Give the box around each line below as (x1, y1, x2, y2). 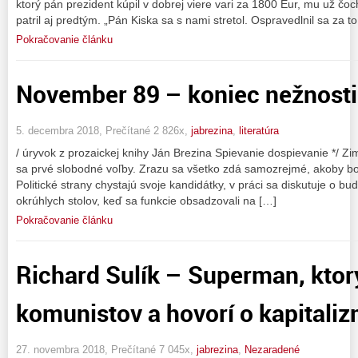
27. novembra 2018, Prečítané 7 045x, (16, 343, 197, 356)
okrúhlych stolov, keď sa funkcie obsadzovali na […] (16, 193, 276, 207)
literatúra (239, 124, 279, 137)
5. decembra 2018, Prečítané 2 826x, (16, 124, 191, 137)
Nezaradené (245, 343, 300, 356)
